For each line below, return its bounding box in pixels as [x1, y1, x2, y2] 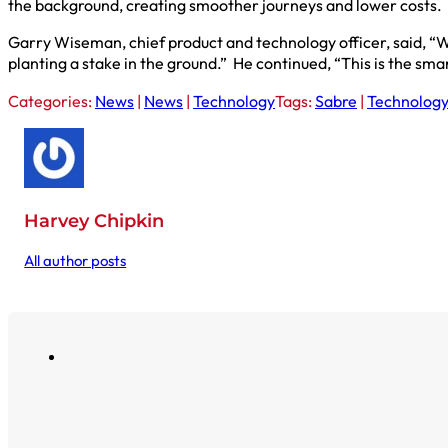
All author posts [24, 250, 127, 270]
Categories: [8, 90, 95, 111]
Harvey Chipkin [24, 209, 165, 232]
